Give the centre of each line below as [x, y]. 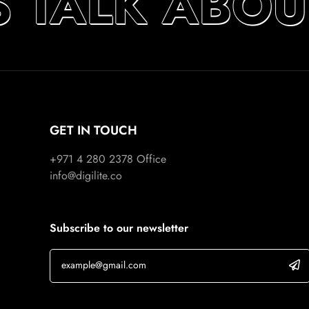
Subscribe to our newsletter [119, 228]
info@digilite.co [86, 176]
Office [150, 159]
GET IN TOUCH [93, 131]
